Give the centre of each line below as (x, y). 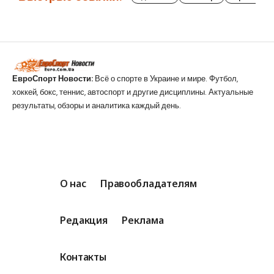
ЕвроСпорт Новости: (53, 78)
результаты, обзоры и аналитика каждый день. (97, 105)
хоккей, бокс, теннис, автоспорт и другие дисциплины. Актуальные (133, 92)
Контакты (83, 257)
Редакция (84, 220)
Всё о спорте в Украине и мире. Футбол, (165, 78)
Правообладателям (149, 183)
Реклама (143, 220)
